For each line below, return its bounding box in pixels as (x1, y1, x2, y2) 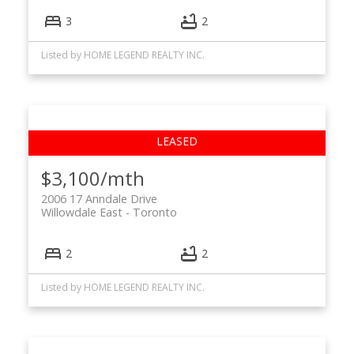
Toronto (132, 204, 177, 220)
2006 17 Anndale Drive (40, 190, 157, 206)
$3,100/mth (40, 164, 145, 191)
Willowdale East (40, 204, 122, 220)
